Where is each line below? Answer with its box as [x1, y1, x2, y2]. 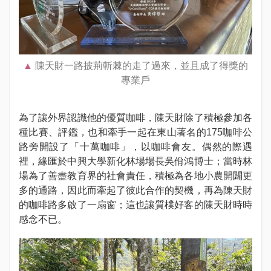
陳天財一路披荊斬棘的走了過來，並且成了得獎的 [35, 60, 248, 71]
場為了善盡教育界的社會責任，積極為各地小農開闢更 [19, 170, 252, 181]
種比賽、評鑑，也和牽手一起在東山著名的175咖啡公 [19, 126, 252, 138]
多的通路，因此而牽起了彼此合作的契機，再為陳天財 [19, 184, 252, 196]
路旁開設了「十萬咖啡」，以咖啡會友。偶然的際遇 [19, 141, 252, 152]
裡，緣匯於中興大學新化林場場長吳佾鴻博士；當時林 [19, 155, 252, 167]
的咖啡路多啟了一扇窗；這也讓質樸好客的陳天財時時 [19, 199, 252, 211]
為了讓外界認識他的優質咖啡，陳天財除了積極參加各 [19, 112, 252, 123]
